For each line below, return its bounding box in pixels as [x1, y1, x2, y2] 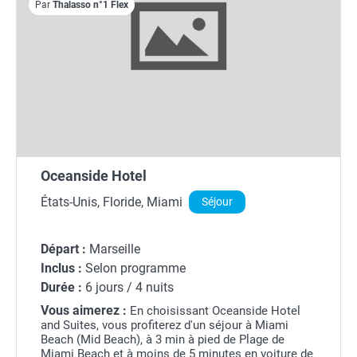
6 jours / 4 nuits [82, 280, 174, 296]
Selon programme [82, 261, 186, 277]
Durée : [41, 280, 82, 296]
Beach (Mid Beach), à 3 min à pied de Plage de [41, 332, 284, 347]
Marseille [86, 241, 140, 257]
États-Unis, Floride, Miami [41, 194, 182, 210]
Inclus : [41, 261, 82, 277]
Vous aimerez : [41, 303, 127, 319]
